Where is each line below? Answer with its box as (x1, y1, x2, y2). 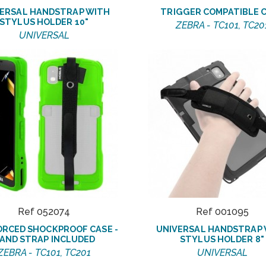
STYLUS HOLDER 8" (180, 234, 264, 245)
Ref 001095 (195, 206, 249, 218)
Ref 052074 (18, 206, 70, 218)
